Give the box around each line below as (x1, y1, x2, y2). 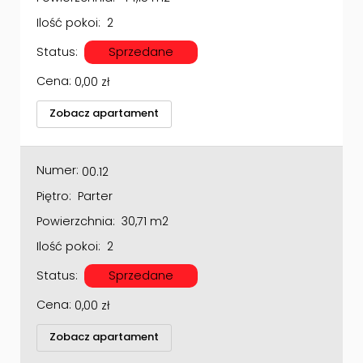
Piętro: (36, 169, 71, 186)
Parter (78, 169, 113, 186)
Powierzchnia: (36, 194, 115, 211)
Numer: (36, 143, 79, 160)
